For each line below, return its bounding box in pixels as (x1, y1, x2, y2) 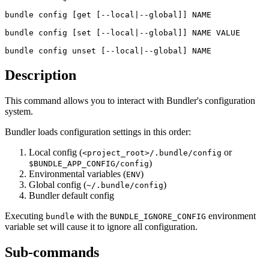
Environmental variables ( (29, 168, 126, 179)
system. (5, 106, 33, 116)
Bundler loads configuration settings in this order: (5, 126, 191, 137)
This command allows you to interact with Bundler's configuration (5, 95, 255, 106)
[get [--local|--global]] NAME (67, 10, 211, 20)
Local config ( (29, 147, 82, 157)
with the (74, 210, 110, 221)
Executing (5, 210, 46, 221)
